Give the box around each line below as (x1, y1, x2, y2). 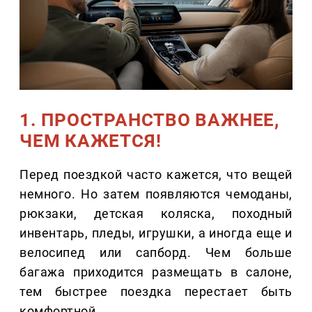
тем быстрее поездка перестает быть (19, 284, 292, 299)
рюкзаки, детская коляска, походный (19, 206, 292, 221)
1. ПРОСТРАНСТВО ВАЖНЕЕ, (19, 109, 279, 131)
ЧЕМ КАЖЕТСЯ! (19, 130, 162, 152)
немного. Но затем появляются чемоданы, (19, 187, 292, 202)
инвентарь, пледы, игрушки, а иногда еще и (19, 226, 292, 241)
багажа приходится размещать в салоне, (19, 265, 292, 280)
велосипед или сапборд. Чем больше (19, 245, 292, 260)
